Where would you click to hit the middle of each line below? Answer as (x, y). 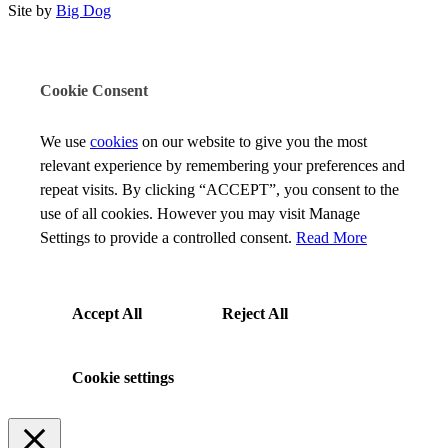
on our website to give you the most (252, 141)
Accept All (107, 313)
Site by (32, 11)
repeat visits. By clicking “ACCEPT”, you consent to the (219, 189)
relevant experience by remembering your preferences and (222, 165)
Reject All (255, 313)
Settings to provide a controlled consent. (168, 237)
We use (65, 141)
